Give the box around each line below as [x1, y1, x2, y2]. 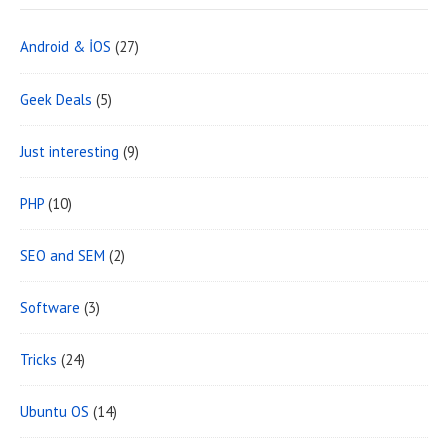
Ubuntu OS [20, 401, 89, 421]
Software [20, 297, 80, 317]
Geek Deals [20, 89, 92, 109]
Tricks [20, 349, 57, 369]
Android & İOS [20, 37, 111, 57]
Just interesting [20, 141, 119, 161]
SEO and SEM [20, 245, 105, 265]
